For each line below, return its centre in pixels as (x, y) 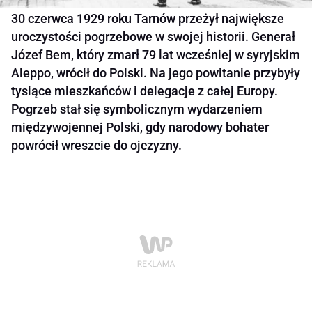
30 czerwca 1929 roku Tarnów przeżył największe (148, 19)
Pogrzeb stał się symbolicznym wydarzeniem (137, 109)
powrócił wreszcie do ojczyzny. (96, 146)
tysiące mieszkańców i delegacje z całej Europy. (145, 91)
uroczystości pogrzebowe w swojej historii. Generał (153, 37)
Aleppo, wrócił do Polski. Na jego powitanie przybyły (156, 73)
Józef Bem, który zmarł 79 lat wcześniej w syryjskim (156, 55)
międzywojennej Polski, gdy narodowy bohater (140, 127)
